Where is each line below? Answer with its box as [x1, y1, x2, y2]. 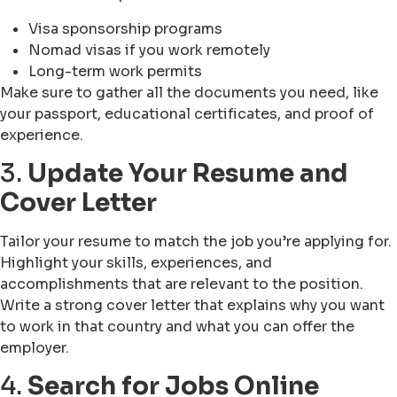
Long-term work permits [28, 61, 202, 81]
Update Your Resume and [27, 157, 348, 189]
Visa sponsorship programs [28, 19, 222, 38]
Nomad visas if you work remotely [28, 40, 270, 59]
